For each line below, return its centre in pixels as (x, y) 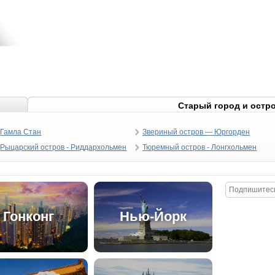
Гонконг (29, 216)
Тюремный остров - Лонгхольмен (199, 147)
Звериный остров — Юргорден (196, 132)
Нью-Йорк (153, 216)
